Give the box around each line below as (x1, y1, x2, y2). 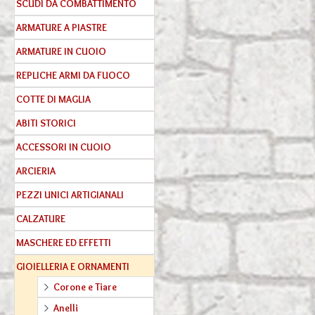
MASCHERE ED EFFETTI (16, 236, 111, 250)
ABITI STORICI (16, 117, 76, 130)
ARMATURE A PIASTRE (16, 21, 107, 34)
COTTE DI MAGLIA (16, 93, 91, 106)
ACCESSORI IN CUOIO (16, 141, 111, 154)
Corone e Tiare (53, 281, 117, 294)
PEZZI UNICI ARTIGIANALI (16, 188, 124, 202)
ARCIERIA (16, 165, 56, 178)
